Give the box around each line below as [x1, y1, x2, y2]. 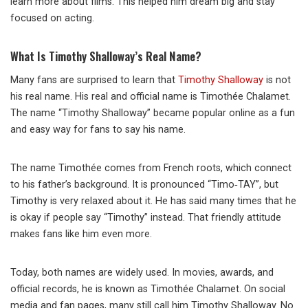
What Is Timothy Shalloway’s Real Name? [10, 47, 201, 65]
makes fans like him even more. [10, 228, 152, 241]
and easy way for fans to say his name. [10, 124, 186, 136]
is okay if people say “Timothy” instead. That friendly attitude [10, 212, 281, 224]
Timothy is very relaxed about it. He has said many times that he [10, 195, 296, 208]
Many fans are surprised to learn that [10, 74, 178, 87]
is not [263, 74, 291, 87]
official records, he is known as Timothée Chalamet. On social [10, 283, 285, 296]
